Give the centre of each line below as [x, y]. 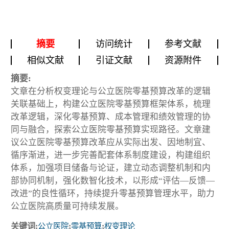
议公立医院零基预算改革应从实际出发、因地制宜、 [111, 143]
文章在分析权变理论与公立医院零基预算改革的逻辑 [111, 91]
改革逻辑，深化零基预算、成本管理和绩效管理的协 [111, 117]
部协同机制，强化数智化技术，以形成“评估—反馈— [113, 181]
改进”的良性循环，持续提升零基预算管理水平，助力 [113, 194]
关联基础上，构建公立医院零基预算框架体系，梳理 [111, 104]
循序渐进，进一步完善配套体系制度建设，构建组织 [111, 155]
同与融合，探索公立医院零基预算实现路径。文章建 [111, 130]
